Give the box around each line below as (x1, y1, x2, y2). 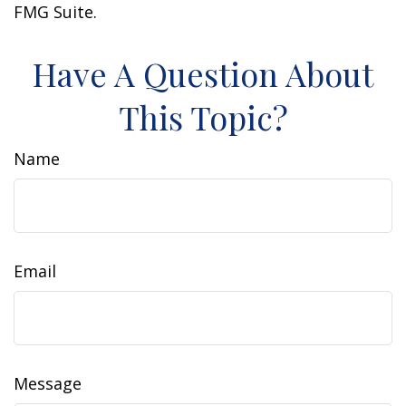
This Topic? (118, 95, 288, 139)
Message (14, 372, 82, 394)
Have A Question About (33, 52, 373, 95)
